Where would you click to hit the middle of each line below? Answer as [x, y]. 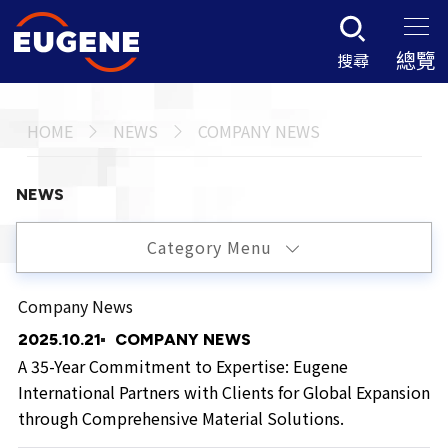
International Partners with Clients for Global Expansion [223, 392]
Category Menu [211, 247]
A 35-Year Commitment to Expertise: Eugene [182, 366]
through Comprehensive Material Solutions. [180, 418]
